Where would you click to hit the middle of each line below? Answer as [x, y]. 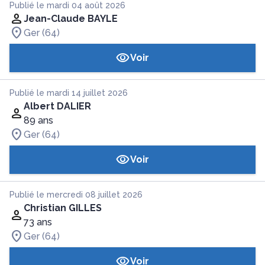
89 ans [38, 120]
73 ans [38, 222]
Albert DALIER [57, 106]
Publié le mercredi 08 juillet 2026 [76, 195]
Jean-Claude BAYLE [71, 19]
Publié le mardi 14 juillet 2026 [69, 93]
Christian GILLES [63, 208]
